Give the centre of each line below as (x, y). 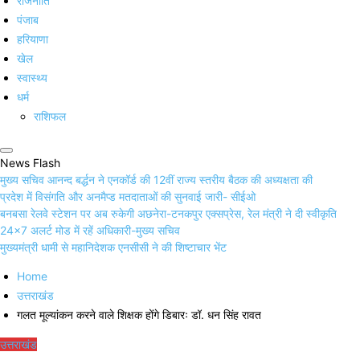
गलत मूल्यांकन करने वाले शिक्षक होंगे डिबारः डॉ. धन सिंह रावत (139, 315)
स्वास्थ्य (32, 78)
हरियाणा (33, 39)
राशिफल (50, 117)
